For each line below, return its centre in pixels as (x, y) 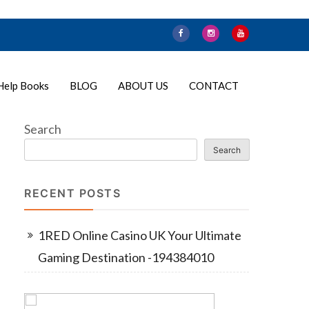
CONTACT (214, 86)
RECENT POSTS (72, 193)
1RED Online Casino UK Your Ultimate (140, 235)
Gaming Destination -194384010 (126, 257)
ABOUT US (143, 86)
